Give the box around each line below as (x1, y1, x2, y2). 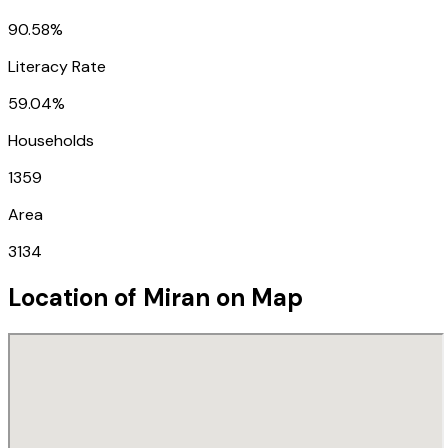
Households (8, 129, 94, 151)
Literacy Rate (8, 55, 106, 77)
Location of (8, 281, 143, 313)
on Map (210, 281, 303, 313)
